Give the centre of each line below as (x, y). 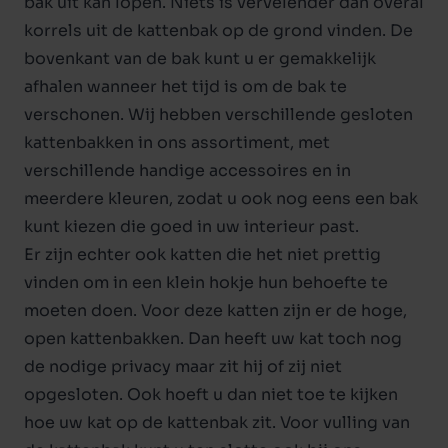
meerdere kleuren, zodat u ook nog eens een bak (221, 198)
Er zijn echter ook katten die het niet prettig (202, 254)
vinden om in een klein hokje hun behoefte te (206, 282)
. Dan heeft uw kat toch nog (291, 338)
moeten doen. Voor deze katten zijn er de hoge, (215, 310)
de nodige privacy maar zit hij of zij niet (183, 366)
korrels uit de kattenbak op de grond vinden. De (218, 30)
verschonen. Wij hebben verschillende (182, 114)
